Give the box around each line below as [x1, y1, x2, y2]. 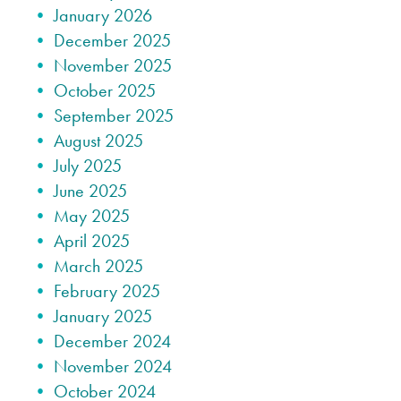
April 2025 [54, 229, 130, 253]
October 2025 [54, 79, 156, 103]
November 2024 [54, 354, 172, 379]
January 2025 [54, 304, 152, 328]
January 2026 [54, 4, 152, 28]
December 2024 [54, 329, 171, 354]
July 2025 [54, 154, 122, 178]
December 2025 [54, 29, 171, 53]
